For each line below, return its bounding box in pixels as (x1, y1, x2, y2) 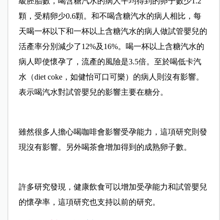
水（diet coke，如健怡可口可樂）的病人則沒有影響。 (18, 73, 204, 82)
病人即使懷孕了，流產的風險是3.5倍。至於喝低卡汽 (18, 57, 201, 66)
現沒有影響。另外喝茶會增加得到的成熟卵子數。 (18, 143, 192, 152)
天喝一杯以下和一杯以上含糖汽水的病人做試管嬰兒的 (18, 27, 207, 36)
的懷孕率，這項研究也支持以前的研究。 (18, 198, 160, 207)
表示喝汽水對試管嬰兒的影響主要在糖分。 (18, 88, 168, 97)
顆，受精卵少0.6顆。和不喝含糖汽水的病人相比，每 (18, 12, 201, 21)
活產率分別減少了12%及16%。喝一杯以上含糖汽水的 (18, 42, 204, 51)
